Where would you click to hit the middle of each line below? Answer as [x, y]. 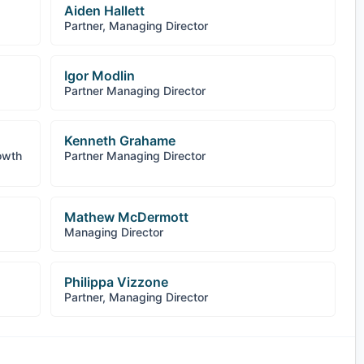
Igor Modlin [100, 76]
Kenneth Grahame [120, 141]
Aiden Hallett [104, 11]
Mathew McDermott [126, 217]
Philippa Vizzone [116, 282]
